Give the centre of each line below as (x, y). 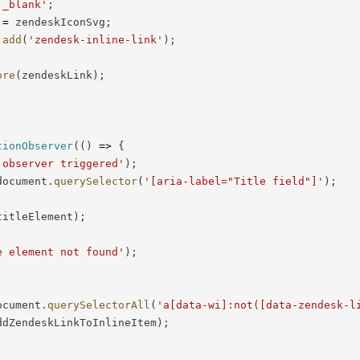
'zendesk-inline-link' (96, 39)
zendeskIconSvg (57, 22)
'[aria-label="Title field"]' (234, 181)
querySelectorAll (99, 305)
